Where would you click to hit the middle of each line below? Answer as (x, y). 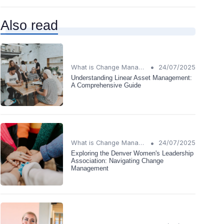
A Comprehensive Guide (106, 85)
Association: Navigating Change (117, 161)
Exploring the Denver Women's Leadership (132, 153)
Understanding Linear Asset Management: (131, 77)
